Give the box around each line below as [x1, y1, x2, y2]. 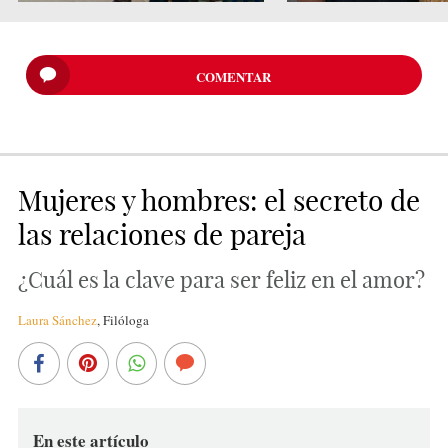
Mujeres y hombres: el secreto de [17, 182, 420, 218]
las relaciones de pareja [17, 216, 306, 252]
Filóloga [102, 310, 149, 329]
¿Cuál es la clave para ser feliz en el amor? [17, 265, 425, 294]
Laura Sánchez [17, 310, 97, 329]
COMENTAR [196, 66, 272, 86]
